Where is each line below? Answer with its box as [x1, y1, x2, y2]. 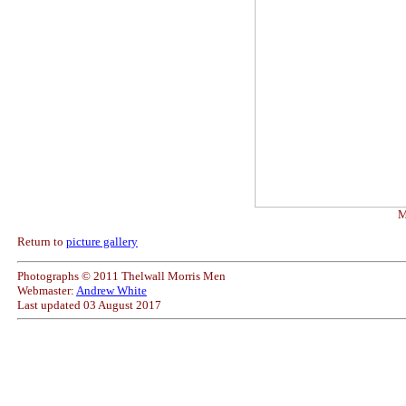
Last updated [16, 297, 83, 312]
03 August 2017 [82, 297, 161, 312]
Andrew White [75, 283, 147, 297]
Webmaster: [16, 283, 76, 297]
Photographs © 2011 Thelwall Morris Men [16, 268, 226, 283]
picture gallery [65, 234, 138, 248]
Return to [16, 234, 66, 248]
